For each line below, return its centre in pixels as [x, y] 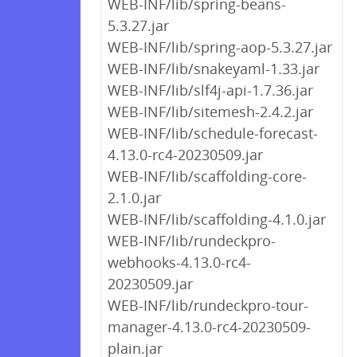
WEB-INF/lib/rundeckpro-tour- [208, 305]
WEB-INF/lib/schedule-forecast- [213, 133]
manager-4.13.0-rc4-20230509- [209, 327]
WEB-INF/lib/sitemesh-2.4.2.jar [210, 112]
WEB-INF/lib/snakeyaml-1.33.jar [214, 69]
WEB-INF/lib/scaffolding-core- [207, 176]
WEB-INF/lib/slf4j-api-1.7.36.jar [210, 90]
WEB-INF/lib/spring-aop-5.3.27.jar [220, 47]
